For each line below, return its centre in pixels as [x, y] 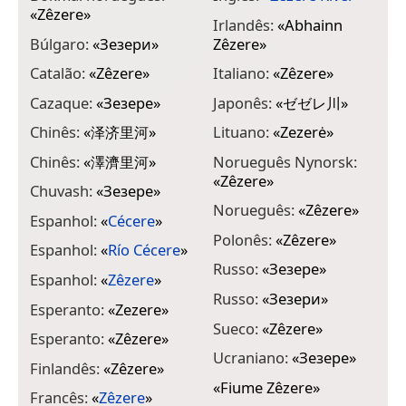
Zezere [138, 309]
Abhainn [313, 24]
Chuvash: [63, 191]
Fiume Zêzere [266, 387]
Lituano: [242, 132]
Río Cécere [144, 250]
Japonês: [244, 102]
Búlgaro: [61, 43]
